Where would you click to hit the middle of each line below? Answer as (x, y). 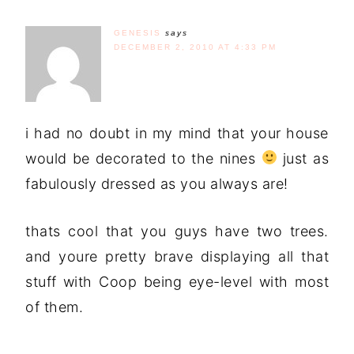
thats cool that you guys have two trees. (177, 231)
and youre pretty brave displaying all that (177, 256)
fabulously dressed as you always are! (157, 183)
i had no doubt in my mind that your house (177, 133)
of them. (54, 307)
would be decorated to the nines (143, 158)
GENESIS (137, 32)
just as (303, 158)
